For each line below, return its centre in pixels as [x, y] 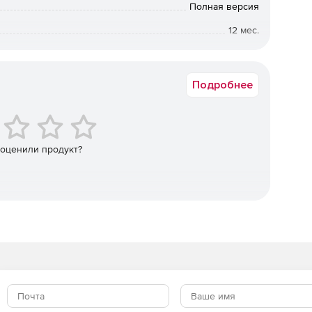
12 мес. [244, 30]
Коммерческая [226, 54]
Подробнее [223, 85]
